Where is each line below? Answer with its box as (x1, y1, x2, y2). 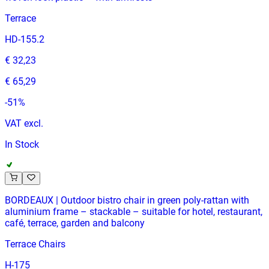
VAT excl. (5, 117, 43, 129)
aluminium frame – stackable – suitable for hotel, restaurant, (5, 205, 262, 217)
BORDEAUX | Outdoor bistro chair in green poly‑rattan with (5, 194, 249, 206)
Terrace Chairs (5, 238, 65, 250)
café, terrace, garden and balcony (5, 217, 145, 229)
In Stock (5, 138, 39, 150)
